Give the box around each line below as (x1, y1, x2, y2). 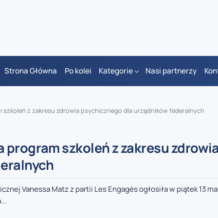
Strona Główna (4, 66, 57, 76)
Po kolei (64, 66, 91, 76)
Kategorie (99, 66, 133, 76)
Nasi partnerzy (145, 66, 197, 76)
